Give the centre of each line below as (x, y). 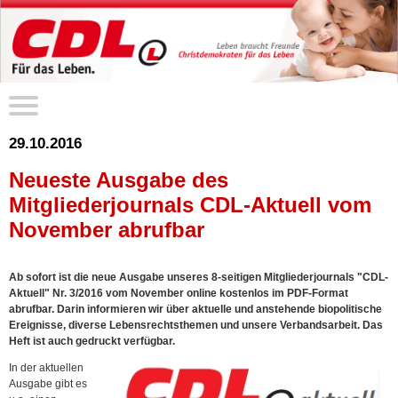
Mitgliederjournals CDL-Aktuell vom (190, 205)
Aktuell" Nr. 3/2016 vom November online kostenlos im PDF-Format (179, 294)
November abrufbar (107, 230)
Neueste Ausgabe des (119, 180)
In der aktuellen (46, 368)
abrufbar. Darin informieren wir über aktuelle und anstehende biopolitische (195, 310)
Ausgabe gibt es (48, 384)
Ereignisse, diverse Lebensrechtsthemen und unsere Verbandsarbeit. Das (196, 326)
